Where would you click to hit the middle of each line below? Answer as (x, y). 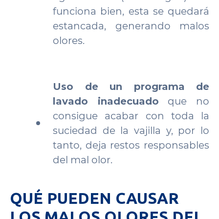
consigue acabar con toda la (131, 116)
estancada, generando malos (131, 26)
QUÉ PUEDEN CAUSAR (94, 198)
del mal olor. (83, 160)
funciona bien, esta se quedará (131, 11)
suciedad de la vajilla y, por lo (131, 131)
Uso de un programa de (131, 87)
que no (184, 101)
